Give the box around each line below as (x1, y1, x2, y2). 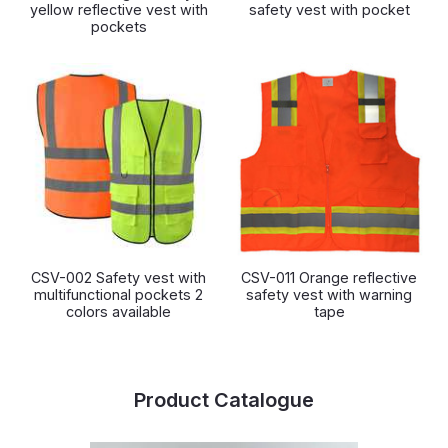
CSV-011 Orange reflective (241, 269, 418, 286)
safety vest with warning (246, 286, 413, 303)
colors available (66, 303, 172, 320)
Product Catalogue (134, 388, 314, 412)
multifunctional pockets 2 (34, 286, 204, 303)
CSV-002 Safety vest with (31, 269, 207, 286)
